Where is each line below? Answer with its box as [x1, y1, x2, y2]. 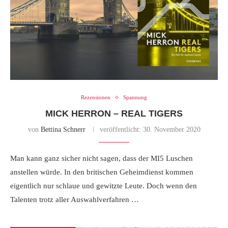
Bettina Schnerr [40, 126, 85, 134]
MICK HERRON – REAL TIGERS [45, 108, 183, 119]
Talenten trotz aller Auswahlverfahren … [10, 195, 139, 204]
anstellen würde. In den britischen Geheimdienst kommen [10, 168, 193, 177]
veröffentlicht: [99, 126, 141, 134]
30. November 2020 [140, 126, 201, 134]
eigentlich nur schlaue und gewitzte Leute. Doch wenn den [10, 182, 197, 190]
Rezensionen [81, 94, 110, 101]
